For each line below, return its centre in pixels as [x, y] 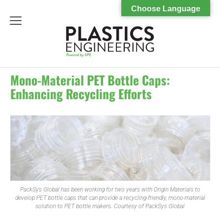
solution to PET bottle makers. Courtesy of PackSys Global [110, 206]
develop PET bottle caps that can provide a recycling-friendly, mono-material [110, 198]
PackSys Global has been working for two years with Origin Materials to [110, 189]
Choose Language [166, 9]
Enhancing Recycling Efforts [81, 94]
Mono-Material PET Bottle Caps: [90, 80]
